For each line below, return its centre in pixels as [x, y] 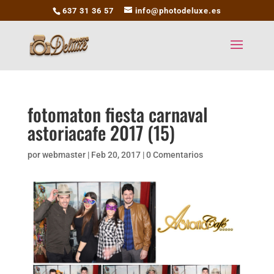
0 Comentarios [174, 154]
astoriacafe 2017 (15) [101, 132]
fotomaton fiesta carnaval [117, 114]
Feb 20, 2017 [116, 154]
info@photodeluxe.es [178, 10]
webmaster [64, 154]
